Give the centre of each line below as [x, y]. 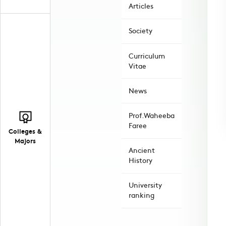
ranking [142, 195]
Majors [25, 141]
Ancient [142, 150]
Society [140, 31]
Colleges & [25, 131]
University [145, 185]
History [140, 160]
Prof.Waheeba [152, 116]
